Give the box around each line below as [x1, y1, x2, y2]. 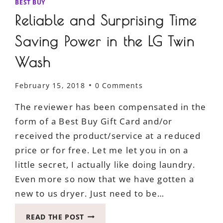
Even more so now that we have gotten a [15, 173, 194, 185]
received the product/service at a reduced [15, 129, 201, 141]
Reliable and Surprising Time [15, 12, 197, 29]
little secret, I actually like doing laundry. [15, 158, 196, 170]
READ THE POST [26, 212, 85, 222]
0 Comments [95, 80, 143, 90]
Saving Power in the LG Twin [15, 33, 195, 50]
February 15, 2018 [15, 80, 85, 90]
